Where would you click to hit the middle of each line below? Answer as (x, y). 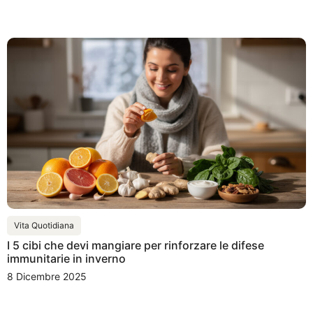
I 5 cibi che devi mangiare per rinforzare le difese (136, 246)
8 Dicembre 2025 (47, 277)
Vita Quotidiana (44, 226)
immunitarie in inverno (66, 259)
